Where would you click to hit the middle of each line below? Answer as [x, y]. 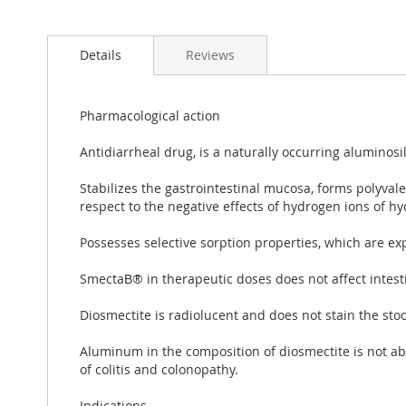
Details [101, 54]
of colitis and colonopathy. [159, 369]
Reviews [210, 54]
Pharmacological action [150, 115]
